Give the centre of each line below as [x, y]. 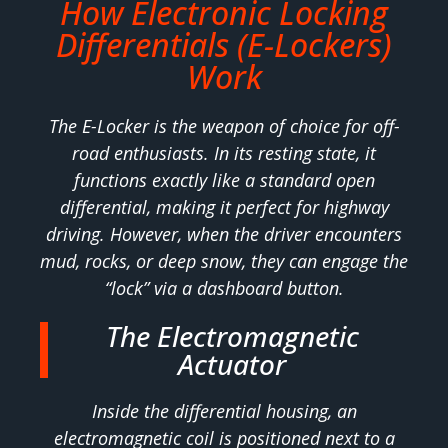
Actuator [232, 364]
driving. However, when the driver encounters [224, 234]
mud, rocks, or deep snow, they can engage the [224, 261]
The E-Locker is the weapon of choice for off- [224, 126]
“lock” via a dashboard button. [224, 288]
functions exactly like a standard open [224, 180]
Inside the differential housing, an [224, 411]
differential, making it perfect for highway [224, 207]
